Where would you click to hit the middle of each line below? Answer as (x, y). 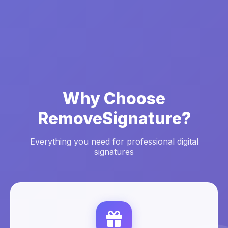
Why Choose (114, 98)
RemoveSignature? (114, 118)
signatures (114, 152)
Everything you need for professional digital (114, 141)
